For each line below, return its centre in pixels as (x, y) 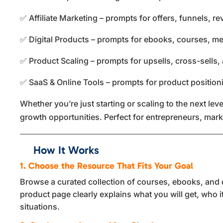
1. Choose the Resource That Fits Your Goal (107, 166)
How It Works (66, 150)
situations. (40, 207)
